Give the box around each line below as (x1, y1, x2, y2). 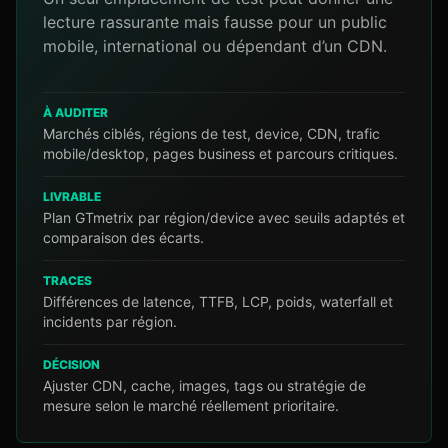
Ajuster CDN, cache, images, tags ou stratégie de (43, 377, 366, 394)
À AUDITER (43, 105, 108, 120)
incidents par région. (43, 313, 177, 330)
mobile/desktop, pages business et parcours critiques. (43, 145, 398, 162)
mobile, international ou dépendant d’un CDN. (43, 36, 387, 56)
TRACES (43, 273, 92, 288)
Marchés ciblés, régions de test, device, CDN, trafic (43, 125, 380, 142)
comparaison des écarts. (43, 229, 204, 246)
